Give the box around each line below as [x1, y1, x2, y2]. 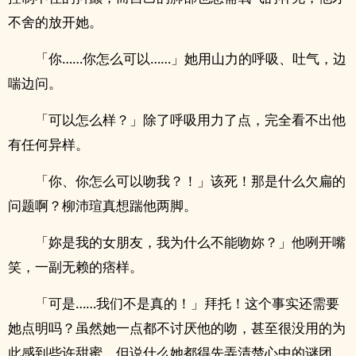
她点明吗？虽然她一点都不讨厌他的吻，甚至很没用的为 [8, 319, 346, 337]
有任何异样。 [8, 135, 89, 153]
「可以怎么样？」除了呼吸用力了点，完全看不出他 [35, 110, 346, 129]
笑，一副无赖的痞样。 [8, 257, 143, 276]
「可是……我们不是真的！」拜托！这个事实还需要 [35, 294, 339, 312]
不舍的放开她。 [8, 13, 103, 31]
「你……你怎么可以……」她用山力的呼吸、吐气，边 [35, 49, 346, 68]
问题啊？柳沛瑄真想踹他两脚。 [8, 196, 197, 215]
